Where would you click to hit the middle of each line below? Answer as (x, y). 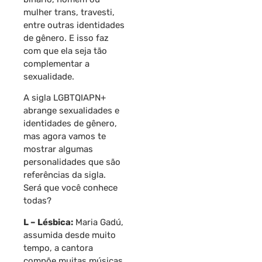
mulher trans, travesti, (69, 12)
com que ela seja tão (65, 51)
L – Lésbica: (48, 222)
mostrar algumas (58, 149)
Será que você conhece (70, 188)
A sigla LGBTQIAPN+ (65, 98)
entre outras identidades (74, 25)
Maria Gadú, (98, 222)
